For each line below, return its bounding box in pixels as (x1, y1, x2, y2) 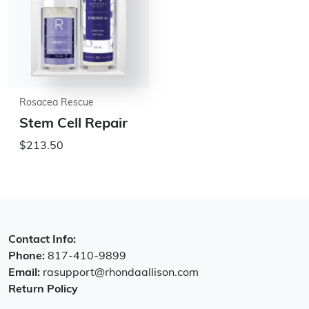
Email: (8, 268, 43, 279)
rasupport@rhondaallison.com (43, 268, 199, 279)
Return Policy (8, 284, 78, 295)
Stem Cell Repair (19, 117, 128, 131)
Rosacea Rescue (19, 98, 94, 108)
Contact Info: (8, 235, 76, 246)
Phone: (8, 251, 48, 262)
